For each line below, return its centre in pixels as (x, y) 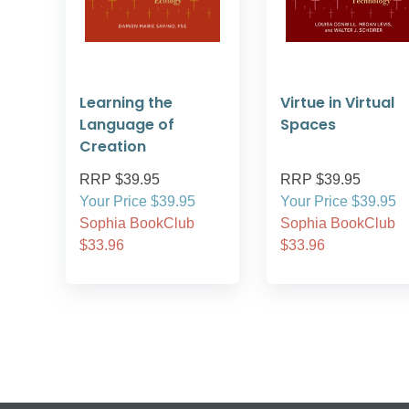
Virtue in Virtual (337, 103)
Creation (113, 147)
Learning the (126, 103)
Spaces (308, 125)
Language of (127, 125)
